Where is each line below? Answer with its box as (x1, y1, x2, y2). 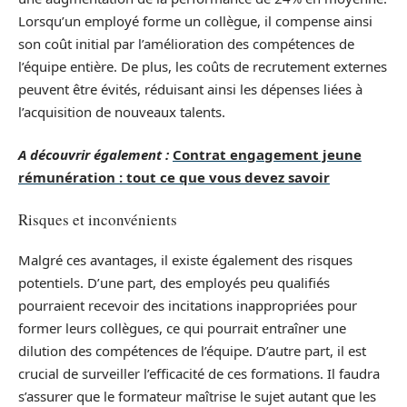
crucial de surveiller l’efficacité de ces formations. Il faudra (18, 364, 380, 383)
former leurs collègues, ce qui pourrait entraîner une (18, 319, 346, 338)
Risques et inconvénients (18, 208, 177, 230)
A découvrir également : (18, 145, 169, 164)
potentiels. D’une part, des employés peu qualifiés (18, 273, 330, 293)
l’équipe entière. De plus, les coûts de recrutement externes (18, 56, 387, 75)
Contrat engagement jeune (173, 145, 362, 164)
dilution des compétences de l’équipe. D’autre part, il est (18, 342, 366, 361)
